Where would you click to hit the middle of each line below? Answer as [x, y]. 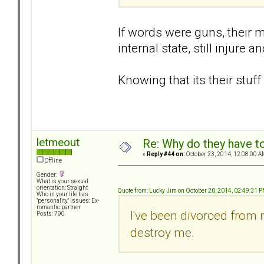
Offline [53, 161]
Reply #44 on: [166, 154]
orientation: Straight [62, 188]
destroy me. [168, 232]
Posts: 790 [51, 214]
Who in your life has [62, 194]
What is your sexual [62, 181]
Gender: [47, 175]
